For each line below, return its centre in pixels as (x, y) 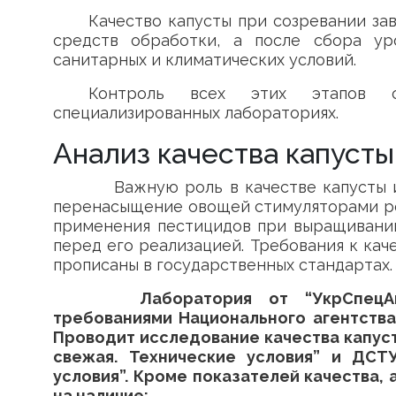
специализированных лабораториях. (196, 113)
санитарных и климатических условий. (205, 60)
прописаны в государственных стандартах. (223, 265)
